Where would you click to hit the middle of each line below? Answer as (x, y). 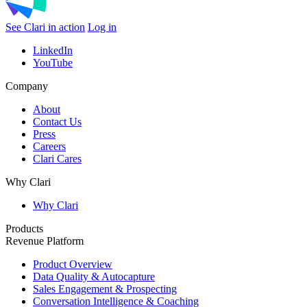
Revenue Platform (45, 241)
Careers (49, 146)
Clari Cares (57, 158)
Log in (102, 27)
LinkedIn (53, 50)
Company (27, 86)
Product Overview (73, 264)
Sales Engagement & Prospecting (105, 288)
